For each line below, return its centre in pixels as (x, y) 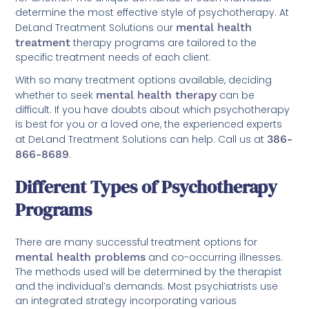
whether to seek (56, 95)
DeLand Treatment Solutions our (96, 27)
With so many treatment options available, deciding (144, 80)
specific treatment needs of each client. (113, 57)
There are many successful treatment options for (137, 242)
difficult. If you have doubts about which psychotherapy (153, 109)
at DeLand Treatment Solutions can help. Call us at (141, 139)
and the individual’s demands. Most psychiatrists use (147, 286)
